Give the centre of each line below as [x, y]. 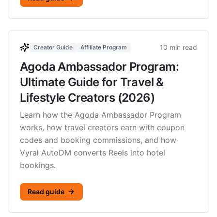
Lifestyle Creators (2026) [87, 98]
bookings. [38, 165]
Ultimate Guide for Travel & [92, 82]
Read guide [46, 192]
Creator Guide [53, 47]
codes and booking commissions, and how [98, 140]
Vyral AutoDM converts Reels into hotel [93, 153]
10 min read [178, 47]
